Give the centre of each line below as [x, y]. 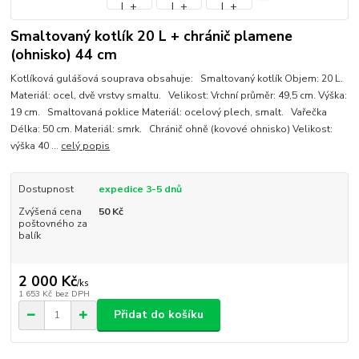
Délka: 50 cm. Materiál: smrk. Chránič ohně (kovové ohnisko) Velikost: [172, 129]
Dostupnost [46, 190]
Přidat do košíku [159, 315]
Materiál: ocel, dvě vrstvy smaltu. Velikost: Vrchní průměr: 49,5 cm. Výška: [179, 96]
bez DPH [72, 293]
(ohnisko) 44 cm [64, 54]
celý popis [86, 146]
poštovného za [52, 224]
